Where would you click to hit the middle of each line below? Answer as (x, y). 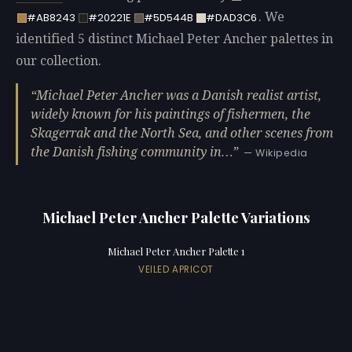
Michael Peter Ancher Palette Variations (176, 217)
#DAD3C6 (231, 18)
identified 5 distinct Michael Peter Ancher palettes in (174, 39)
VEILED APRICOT (176, 269)
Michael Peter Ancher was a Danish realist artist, (179, 95)
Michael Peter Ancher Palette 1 (176, 251)
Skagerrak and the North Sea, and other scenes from (182, 133)
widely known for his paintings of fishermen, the (170, 114)
